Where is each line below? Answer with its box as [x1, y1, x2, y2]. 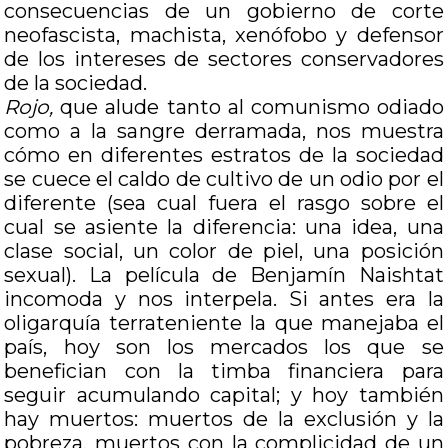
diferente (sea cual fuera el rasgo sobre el [4, 191, 444, 215]
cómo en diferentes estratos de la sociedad [4, 143, 444, 167]
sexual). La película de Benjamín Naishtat [4, 263, 444, 287]
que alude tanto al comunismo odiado [53, 95, 444, 119]
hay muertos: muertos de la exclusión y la [4, 407, 444, 431]
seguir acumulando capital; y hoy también [4, 383, 444, 407]
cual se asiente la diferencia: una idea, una [4, 215, 444, 239]
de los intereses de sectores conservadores [4, 47, 444, 71]
